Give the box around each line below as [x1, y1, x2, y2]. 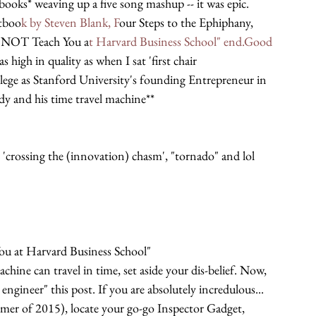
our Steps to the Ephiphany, [119, 14, 253, 30]
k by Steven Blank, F [21, 14, 119, 30]
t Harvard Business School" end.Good [89, 33, 275, 49]
